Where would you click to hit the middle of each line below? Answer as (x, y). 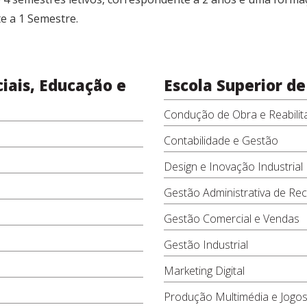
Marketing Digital (204, 271)
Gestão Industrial (206, 245)
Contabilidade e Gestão (221, 140)
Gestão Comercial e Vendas (232, 219)
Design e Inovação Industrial (233, 167)
